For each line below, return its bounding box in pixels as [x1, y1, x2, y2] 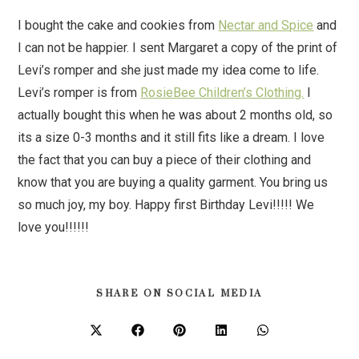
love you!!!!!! [18, 220, 90, 236]
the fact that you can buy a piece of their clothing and [18, 152, 312, 168]
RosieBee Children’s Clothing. [140, 85, 305, 101]
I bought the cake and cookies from [18, 18, 219, 34]
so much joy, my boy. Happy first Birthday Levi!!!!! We [18, 197, 315, 213]
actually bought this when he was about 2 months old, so [18, 107, 333, 123]
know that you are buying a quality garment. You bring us [18, 175, 329, 191]
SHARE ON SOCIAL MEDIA [96, 280, 263, 306]
